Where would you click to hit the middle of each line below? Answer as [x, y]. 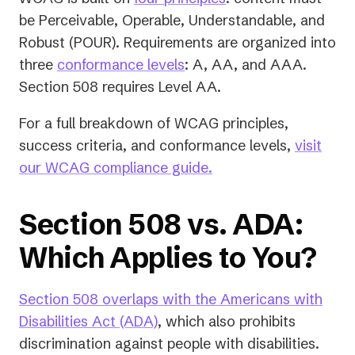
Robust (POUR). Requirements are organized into [177, 42]
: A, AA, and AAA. [246, 64]
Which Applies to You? [168, 257]
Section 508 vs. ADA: [161, 224]
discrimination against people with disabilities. [169, 343]
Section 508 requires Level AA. [120, 86]
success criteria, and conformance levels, [157, 145]
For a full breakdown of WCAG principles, [154, 123]
